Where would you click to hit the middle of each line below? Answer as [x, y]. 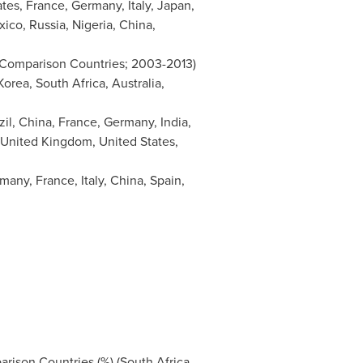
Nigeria [92, 25]
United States [137, 141]
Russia [47, 25]
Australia [136, 83]
